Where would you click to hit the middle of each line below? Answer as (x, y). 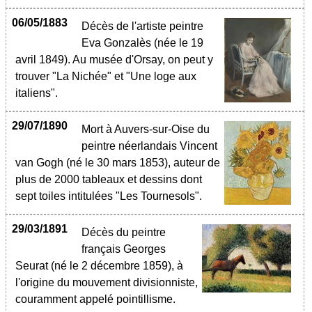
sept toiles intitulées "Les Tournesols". (109, 196)
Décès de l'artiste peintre (142, 26)
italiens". (37, 93)
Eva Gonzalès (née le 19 (142, 43)
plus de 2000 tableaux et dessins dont (109, 179)
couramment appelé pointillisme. (95, 299)
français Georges (124, 249)
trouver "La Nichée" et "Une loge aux (106, 76)
